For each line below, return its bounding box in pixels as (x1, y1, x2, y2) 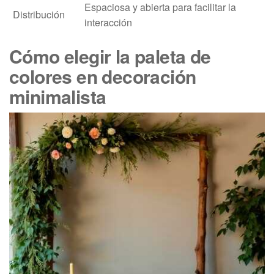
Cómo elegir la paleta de (9, 42, 211, 69)
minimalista (9, 83, 106, 109)
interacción (84, 15, 132, 29)
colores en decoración (9, 62, 196, 89)
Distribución (13, 7, 65, 21)
